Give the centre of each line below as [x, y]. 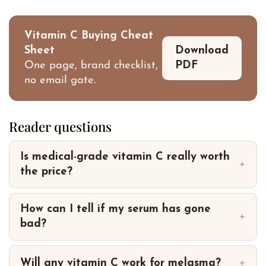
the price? [46, 172]
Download [202, 50]
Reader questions [60, 126]
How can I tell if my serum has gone [115, 209]
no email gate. [60, 80]
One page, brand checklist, [91, 65]
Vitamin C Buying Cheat [89, 36]
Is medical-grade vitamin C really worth [125, 157]
